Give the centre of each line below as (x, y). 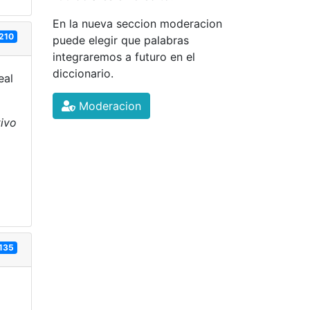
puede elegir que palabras (121, 40)
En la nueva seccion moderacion (137, 24)
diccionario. (83, 73)
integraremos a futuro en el (124, 57)
